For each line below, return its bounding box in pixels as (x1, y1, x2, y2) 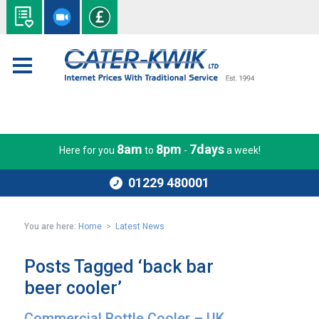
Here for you (58, 145, 117, 156)
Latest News (115, 221, 165, 231)
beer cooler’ (24, 278, 122, 298)
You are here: (24, 221, 77, 231)
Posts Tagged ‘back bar (24, 256, 214, 277)
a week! (224, 145, 261, 156)
